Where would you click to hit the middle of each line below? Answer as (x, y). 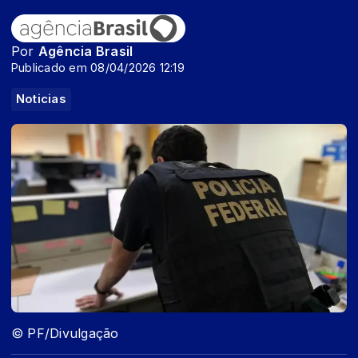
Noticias (41, 99)
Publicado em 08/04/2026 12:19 (98, 68)
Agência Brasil (86, 51)
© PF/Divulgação (65, 334)
